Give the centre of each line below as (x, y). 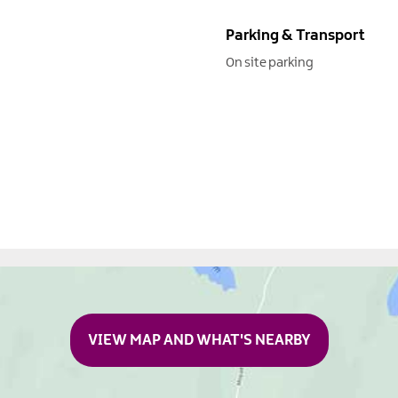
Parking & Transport (296, 35)
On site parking (270, 63)
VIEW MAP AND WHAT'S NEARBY (199, 340)
